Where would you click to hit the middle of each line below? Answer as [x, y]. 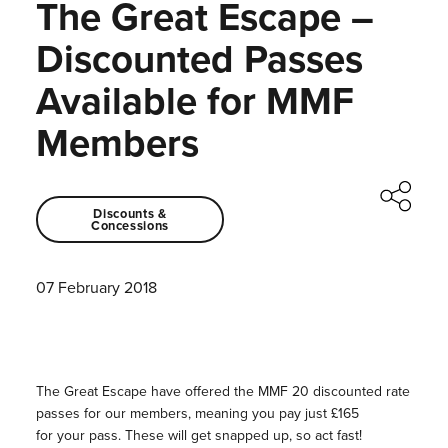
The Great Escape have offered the [146, 392]
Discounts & [130, 213]
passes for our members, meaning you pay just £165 [197, 414]
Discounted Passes [199, 59]
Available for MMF [194, 101]
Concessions [129, 225]
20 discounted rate [348, 392]
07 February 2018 [96, 288]
